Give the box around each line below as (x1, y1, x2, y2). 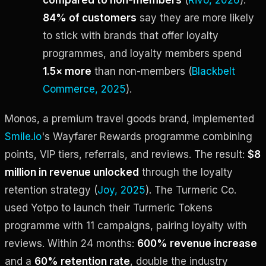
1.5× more (43, 65, 91, 77)
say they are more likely (137, 11, 254, 24)
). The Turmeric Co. (145, 183, 236, 196)
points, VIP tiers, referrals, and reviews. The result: (5, 148, 248, 160)
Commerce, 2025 (43, 83, 126, 95)
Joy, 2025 (97, 183, 145, 196)
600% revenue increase (137, 237, 257, 249)
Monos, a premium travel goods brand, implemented (5, 112, 254, 125)
